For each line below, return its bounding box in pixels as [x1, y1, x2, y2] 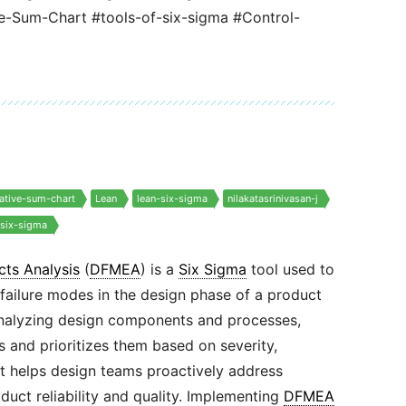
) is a [140, 260, 179, 278]
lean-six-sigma [136, 192, 208, 205]
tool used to [246, 260, 334, 278]
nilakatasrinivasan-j [227, 192, 318, 205]
